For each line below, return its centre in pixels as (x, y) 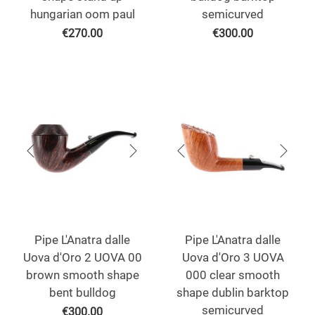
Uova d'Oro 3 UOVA (233, 258)
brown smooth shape (82, 275)
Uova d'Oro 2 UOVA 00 (82, 258)
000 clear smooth (233, 275)
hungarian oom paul (82, 14)
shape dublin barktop (233, 293)
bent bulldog (82, 293)
